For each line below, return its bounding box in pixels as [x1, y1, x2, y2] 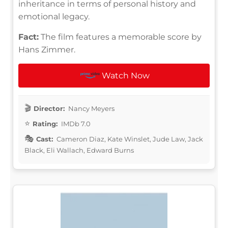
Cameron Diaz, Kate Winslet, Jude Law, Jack [55, 134, 203, 143]
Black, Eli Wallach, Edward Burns [24, 146, 134, 154]
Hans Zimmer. [18, 44, 75, 54]
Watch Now [102, 70, 150, 80]
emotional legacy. [18, 11, 90, 21]
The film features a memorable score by [39, 32, 202, 42]
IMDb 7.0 [60, 119, 91, 128]
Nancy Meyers [67, 104, 115, 112]
